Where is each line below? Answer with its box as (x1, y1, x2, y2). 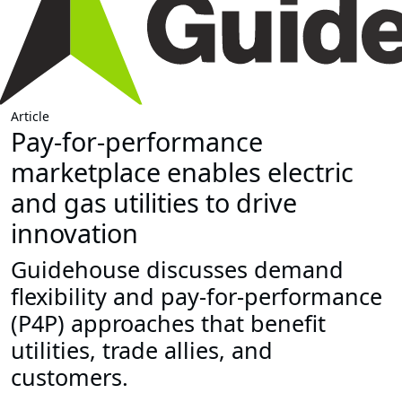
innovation (11, 215, 138, 251)
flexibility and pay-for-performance (11, 281, 382, 312)
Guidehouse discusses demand (11, 254, 344, 285)
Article (11, 108, 49, 126)
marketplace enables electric (11, 154, 354, 190)
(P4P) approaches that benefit (11, 308, 326, 339)
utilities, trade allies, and (11, 335, 273, 366)
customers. (11, 362, 128, 393)
